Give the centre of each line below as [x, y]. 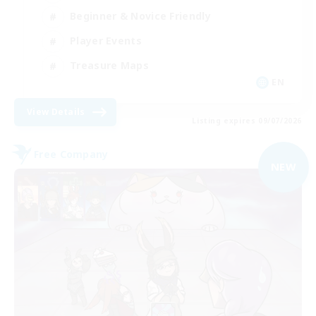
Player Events [106, 41]
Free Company [71, 154]
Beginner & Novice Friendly [140, 16]
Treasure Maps [109, 66]
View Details [56, 111]
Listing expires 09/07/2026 [247, 120]
